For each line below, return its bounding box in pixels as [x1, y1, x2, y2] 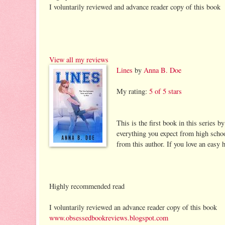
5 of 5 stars [149, 86, 182, 96]
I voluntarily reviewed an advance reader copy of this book [49, 202, 217, 212]
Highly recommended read [49, 181, 125, 191]
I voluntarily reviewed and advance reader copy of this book [49, 2, 220, 12]
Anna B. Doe [144, 65, 181, 75]
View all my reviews [49, 54, 108, 64]
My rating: [117, 86, 149, 96]
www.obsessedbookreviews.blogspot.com [49, 212, 168, 222]
